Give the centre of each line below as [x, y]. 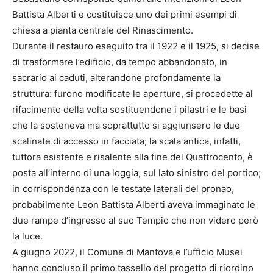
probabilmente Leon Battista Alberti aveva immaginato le [134, 205]
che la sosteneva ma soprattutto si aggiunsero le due [126, 126]
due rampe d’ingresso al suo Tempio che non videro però [135, 221]
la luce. [27, 236]
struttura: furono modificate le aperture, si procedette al [133, 94]
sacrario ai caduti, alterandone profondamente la [116, 78]
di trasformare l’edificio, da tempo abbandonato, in [120, 62]
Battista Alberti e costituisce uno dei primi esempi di [125, 15]
